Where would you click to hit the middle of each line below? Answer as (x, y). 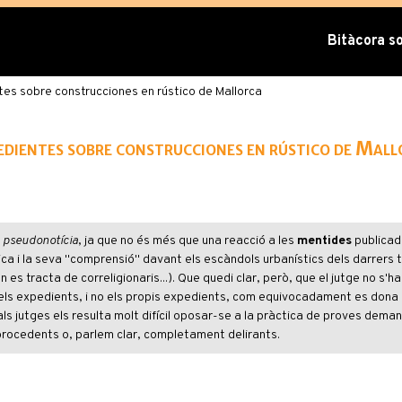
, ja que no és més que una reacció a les (187, 241)
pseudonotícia (40, 241)
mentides (324, 241)
